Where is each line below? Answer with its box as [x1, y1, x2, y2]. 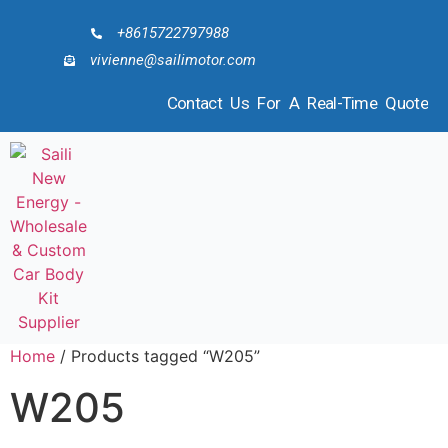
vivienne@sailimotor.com [90, 51, 257, 69]
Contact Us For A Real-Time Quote [166, 93, 428, 113]
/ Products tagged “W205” [55, 346, 260, 366]
